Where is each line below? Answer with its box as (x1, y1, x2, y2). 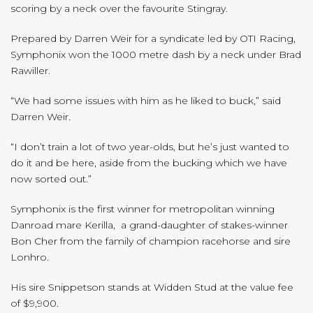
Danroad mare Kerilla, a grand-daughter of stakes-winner (10, 219, 288, 231)
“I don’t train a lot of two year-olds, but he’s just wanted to (10, 140, 289, 153)
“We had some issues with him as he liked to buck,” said (10, 94, 281, 107)
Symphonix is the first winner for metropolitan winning (10, 203, 275, 215)
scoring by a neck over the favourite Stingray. (10, 2, 228, 15)
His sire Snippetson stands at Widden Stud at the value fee (10, 281, 293, 293)
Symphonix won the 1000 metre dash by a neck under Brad (10, 48, 301, 61)
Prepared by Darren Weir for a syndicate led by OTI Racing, (10, 32, 296, 45)
